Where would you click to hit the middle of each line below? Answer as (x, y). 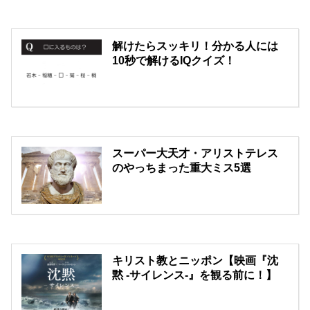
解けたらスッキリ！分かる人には (195, 46)
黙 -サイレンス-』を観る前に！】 (195, 275)
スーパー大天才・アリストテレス (195, 153)
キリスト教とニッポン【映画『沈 (195, 261)
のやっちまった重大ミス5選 (182, 167)
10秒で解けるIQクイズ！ (174, 60)
